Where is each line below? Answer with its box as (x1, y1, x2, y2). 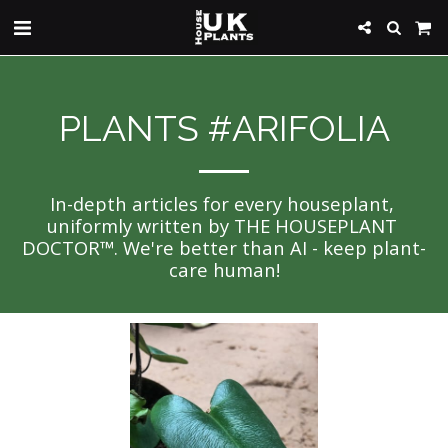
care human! (168, 257, 280, 282)
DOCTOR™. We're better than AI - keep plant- (22, 235, 426, 260)
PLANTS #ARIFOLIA (58, 107, 390, 149)
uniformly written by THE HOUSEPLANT (46, 213, 397, 238)
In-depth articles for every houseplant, (49, 191, 394, 216)
